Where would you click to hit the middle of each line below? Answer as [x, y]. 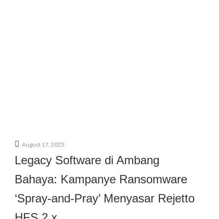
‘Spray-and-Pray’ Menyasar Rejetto [105, 198]
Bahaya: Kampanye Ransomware [101, 179]
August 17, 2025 [43, 144]
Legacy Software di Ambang [87, 160]
